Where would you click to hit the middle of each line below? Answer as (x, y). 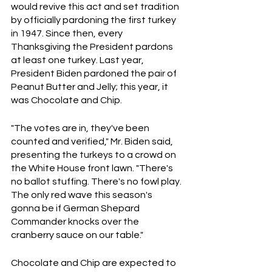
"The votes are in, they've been (81, 128)
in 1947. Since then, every (68, 33)
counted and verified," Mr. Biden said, (93, 141)
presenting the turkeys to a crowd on (94, 155)
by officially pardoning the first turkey (94, 20)
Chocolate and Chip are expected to (94, 263)
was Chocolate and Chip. (66, 100)
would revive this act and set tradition (96, 7)
